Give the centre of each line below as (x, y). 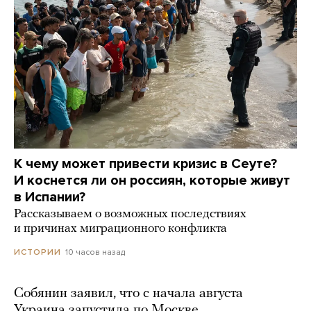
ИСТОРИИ (37, 252)
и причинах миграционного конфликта (120, 229)
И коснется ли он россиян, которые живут (152, 181)
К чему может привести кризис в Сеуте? (145, 164)
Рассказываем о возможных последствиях (130, 215)
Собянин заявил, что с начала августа (128, 294)
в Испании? (50, 197)
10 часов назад (95, 252)
